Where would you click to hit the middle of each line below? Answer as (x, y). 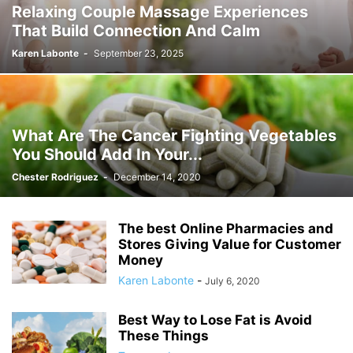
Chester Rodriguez (55, 177)
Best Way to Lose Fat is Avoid (215, 320)
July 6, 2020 (232, 281)
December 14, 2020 (157, 177)
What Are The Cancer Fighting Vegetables (174, 136)
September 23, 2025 (139, 53)
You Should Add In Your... (107, 154)
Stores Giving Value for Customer (230, 244)
